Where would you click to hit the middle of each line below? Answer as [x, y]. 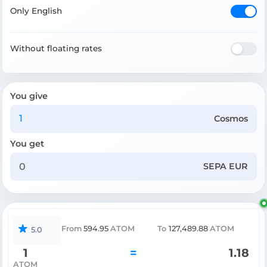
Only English [36, 11]
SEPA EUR [226, 167]
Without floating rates [56, 49]
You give [29, 96]
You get [27, 143]
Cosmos [231, 118]
